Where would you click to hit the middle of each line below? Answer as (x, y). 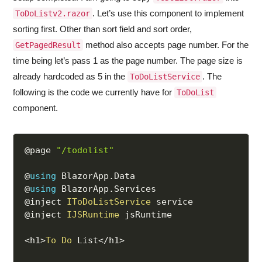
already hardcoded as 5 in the (70, 77)
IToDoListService (109, 202)
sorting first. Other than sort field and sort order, (103, 29)
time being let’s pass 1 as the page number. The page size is (128, 61)
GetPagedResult (48, 45)
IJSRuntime (93, 215)
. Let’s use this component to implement (168, 13)
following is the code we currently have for (94, 92)
